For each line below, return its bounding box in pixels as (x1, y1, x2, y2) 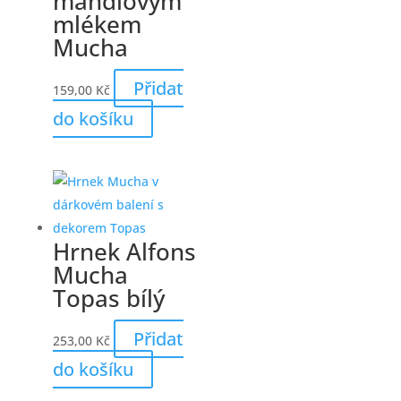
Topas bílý (52, 282, 165, 314)
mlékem (52, 8, 141, 41)
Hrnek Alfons (52, 235, 196, 268)
